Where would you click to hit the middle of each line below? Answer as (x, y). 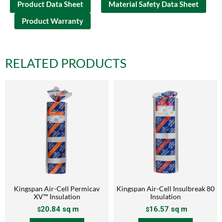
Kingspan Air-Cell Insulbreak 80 (165, 188)
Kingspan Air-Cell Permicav (57, 188)
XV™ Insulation (57, 196)
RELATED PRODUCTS (66, 63)
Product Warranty (53, 21)
